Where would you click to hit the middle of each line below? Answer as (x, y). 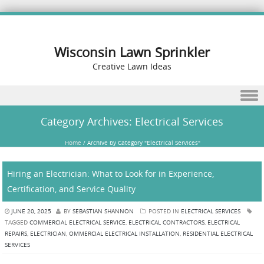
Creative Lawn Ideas (132, 66)
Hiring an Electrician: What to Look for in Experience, (110, 174)
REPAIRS (16, 233)
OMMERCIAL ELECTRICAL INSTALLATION (124, 233)
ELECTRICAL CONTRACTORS (166, 222)
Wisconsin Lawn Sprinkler (132, 52)
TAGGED (17, 222)
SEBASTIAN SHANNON (103, 211)
